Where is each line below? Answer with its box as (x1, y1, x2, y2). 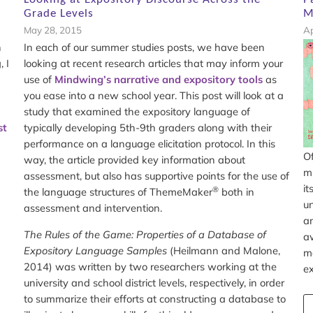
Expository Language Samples (23, 244, 167, 258)
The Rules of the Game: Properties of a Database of (23, 228, 266, 242)
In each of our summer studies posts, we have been (23, 41, 265, 54)
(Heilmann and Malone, (166, 244, 280, 258)
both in (218, 185, 254, 199)
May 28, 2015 (23, 24, 82, 36)
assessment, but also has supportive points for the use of (23, 169, 289, 183)
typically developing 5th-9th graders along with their (23, 121, 272, 135)
